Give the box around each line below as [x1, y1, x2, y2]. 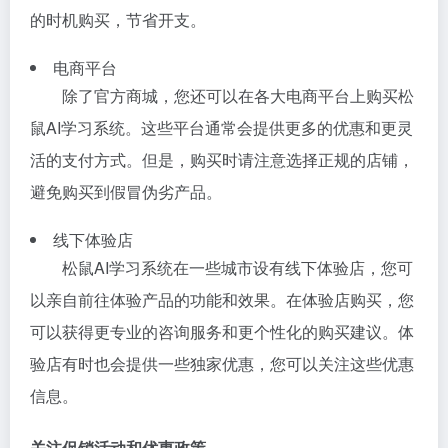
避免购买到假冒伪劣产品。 [30, 180, 222, 203]
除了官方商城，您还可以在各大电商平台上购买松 [62, 84, 414, 107]
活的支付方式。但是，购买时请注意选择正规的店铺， [30, 148, 414, 171]
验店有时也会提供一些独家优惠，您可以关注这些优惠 [30, 352, 414, 375]
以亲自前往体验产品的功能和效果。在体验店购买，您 [30, 288, 414, 311]
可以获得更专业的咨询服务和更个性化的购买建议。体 [30, 320, 414, 343]
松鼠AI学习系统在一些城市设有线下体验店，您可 [62, 256, 413, 279]
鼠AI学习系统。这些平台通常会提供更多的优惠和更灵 [30, 116, 413, 139]
